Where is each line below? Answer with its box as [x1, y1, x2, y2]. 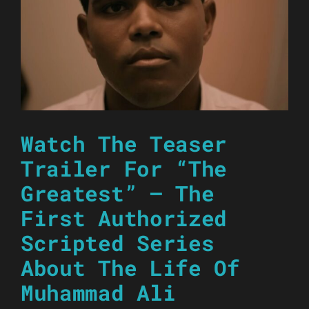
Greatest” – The [21, 179, 215, 208]
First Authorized [21, 204, 228, 232]
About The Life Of [21, 254, 240, 282]
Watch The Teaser [21, 130, 228, 158]
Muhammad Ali [21, 279, 176, 307]
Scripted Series [21, 229, 215, 257]
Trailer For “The [21, 154, 228, 183]
